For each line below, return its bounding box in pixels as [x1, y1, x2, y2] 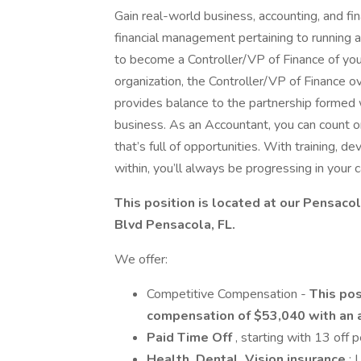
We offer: [114, 251, 168, 268]
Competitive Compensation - [147, 285, 309, 303]
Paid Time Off [147, 329, 235, 346]
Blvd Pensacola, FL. [114, 216, 235, 234]
